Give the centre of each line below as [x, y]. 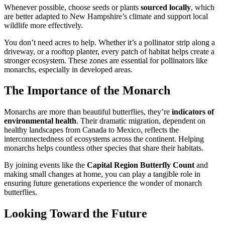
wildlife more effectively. [43, 25]
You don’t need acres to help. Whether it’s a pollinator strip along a [109, 42]
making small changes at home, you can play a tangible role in [102, 174]
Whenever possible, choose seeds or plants [72, 7]
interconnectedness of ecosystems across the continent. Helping [104, 139]
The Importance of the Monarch [87, 91]
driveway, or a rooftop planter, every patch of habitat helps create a [109, 51]
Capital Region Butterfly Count [141, 165]
